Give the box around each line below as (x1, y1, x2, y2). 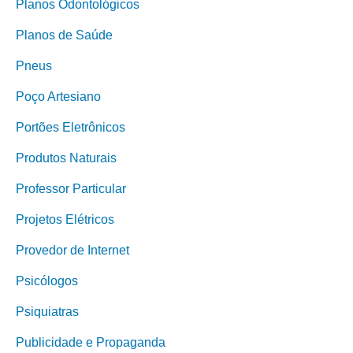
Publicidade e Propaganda (16, 336, 165, 349)
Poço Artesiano (16, 90, 101, 103)
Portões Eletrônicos (16, 121, 125, 134)
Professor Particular (16, 182, 126, 195)
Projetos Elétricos (16, 213, 114, 226)
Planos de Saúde (16, 28, 113, 42)
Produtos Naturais (16, 151, 117, 165)
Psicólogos (16, 274, 78, 288)
